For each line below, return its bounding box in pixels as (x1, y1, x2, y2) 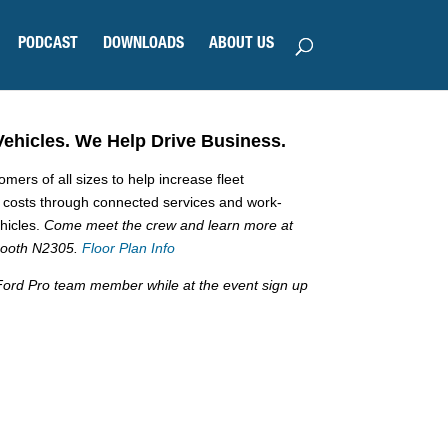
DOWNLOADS (102, 37, 184, 53)
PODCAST (17, 37, 78, 53)
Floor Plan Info (82, 239, 176, 256)
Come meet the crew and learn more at (44, 216, 294, 233)
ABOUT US (208, 37, 274, 53)
